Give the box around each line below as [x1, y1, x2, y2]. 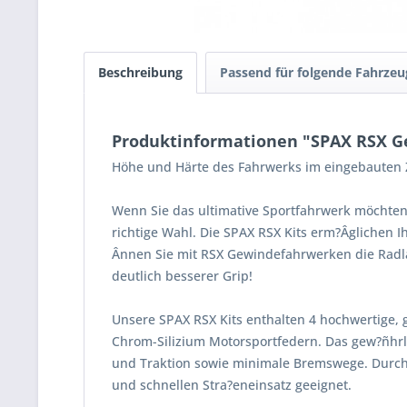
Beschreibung [98, 64, 183, 81]
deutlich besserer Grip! [112, 267, 253, 284]
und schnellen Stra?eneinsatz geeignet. [112, 376, 352, 393]
